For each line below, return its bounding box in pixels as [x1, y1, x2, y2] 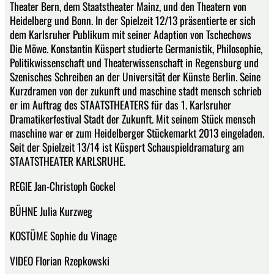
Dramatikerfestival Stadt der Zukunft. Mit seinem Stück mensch [10, 111, 256, 127]
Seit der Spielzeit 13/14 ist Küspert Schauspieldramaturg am [10, 139, 244, 155]
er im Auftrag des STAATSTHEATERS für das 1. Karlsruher [10, 97, 231, 113]
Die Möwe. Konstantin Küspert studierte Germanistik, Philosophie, [10, 40, 262, 57]
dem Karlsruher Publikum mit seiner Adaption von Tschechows [10, 26, 251, 43]
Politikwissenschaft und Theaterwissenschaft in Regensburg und [10, 54, 259, 71]
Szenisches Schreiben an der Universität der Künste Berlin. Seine [10, 68, 261, 85]
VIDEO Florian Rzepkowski [10, 252, 109, 268]
